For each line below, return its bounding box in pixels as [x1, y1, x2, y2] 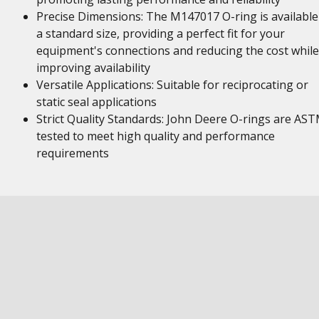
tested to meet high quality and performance [36, 128, 275, 144]
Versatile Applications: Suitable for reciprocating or [36, 77, 308, 93]
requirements [36, 145, 109, 161]
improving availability [36, 60, 150, 75]
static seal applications [36, 94, 157, 110]
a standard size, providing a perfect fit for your [36, 26, 285, 41]
